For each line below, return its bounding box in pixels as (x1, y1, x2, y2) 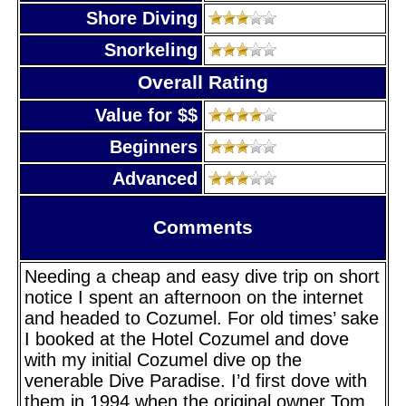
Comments (153, 216, 253, 238)
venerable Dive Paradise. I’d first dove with (24, 370, 367, 391)
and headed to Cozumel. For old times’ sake (24, 307, 379, 328)
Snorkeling (104, 39, 198, 60)
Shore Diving (86, 7, 198, 28)
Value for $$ (95, 104, 198, 125)
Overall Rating (138, 71, 268, 93)
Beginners (110, 136, 198, 157)
